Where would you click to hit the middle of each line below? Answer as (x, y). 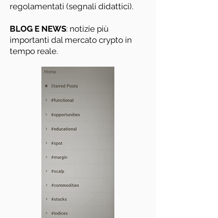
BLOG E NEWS (38, 29)
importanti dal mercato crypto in (71, 40)
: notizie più (87, 29)
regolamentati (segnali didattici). (72, 6)
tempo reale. (34, 51)
